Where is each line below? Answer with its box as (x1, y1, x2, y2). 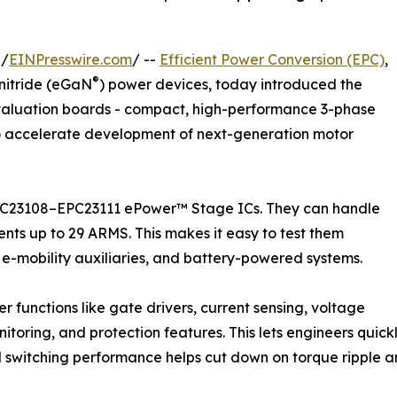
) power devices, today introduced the (99, 74, 362, 93)
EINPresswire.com (9, 50, 132, 68)
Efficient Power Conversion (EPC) (160, 50, 385, 68)
